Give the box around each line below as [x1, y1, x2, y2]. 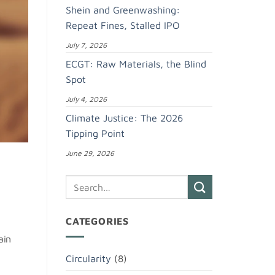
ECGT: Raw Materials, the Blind [66, 58, 206, 70]
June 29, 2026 [66, 149, 114, 158]
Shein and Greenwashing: [66, 4, 180, 16]
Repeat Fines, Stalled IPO [66, 20, 180, 31]
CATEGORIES [66, 215, 129, 227]
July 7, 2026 [66, 41, 107, 50]
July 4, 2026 [66, 95, 107, 104]
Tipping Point [66, 128, 125, 139]
